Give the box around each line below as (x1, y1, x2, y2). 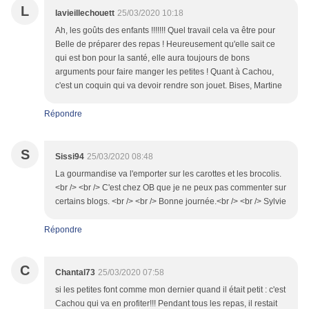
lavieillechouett (55, 8, 114, 19)
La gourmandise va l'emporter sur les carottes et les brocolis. (55, 169, 281, 179)
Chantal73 (55, 268, 95, 278)
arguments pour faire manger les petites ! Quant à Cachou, (55, 67, 274, 77)
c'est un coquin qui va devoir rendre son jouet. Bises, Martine (55, 81, 282, 91)
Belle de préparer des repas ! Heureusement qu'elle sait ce (55, 39, 275, 50)
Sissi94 (55, 152, 84, 162)
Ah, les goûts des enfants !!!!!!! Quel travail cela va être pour (55, 26, 275, 36)
